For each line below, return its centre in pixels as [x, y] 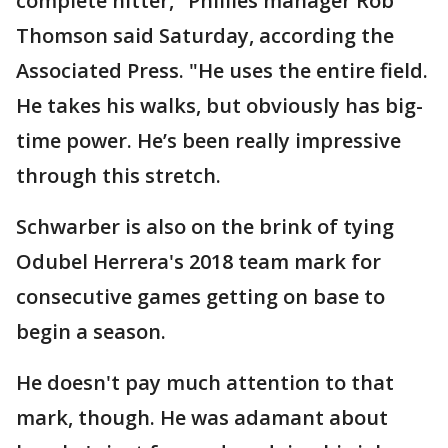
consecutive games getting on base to [200, 296]
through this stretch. [118, 175]
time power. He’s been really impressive [208, 140]
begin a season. [91, 331]
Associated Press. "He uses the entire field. [222, 70]
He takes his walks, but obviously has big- [219, 105]
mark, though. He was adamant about [202, 417]
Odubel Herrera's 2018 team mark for [198, 261]
